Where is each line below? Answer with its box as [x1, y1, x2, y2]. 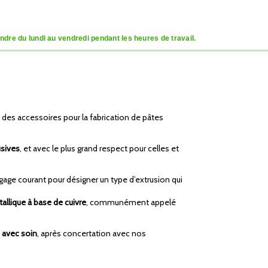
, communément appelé [86, 197, 176, 208]
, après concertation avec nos [37, 228, 146, 239]
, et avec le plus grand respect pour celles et [20, 143, 179, 154]
